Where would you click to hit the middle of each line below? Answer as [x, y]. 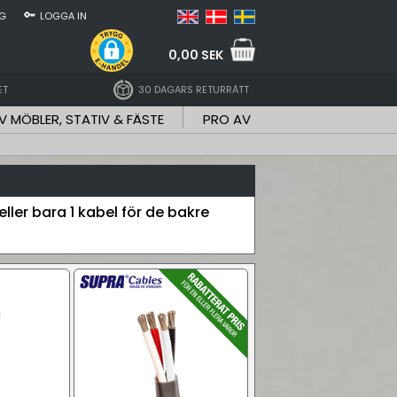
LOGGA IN [63, 16]
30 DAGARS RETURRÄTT [193, 89]
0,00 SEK [196, 54]
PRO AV [227, 119]
